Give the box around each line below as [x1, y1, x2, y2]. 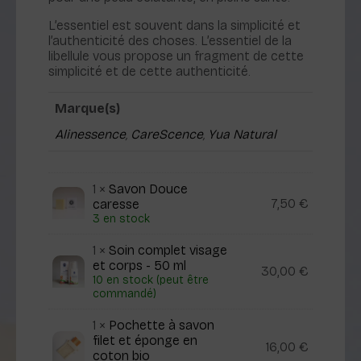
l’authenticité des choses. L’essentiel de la [48, 33, 292, 48]
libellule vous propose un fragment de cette [48, 48, 304, 64]
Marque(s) [55, 101, 120, 116]
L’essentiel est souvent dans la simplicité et [48, 18, 301, 33]
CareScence [131, 127, 203, 142]
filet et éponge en [93, 332, 197, 348]
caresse [93, 196, 139, 212]
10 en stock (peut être [93, 272, 209, 287]
